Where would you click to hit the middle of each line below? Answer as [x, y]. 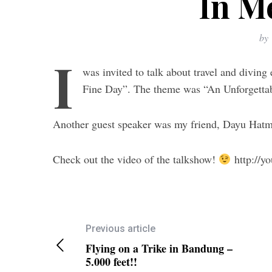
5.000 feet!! [111, 262]
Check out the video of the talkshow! [136, 159]
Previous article [120, 229]
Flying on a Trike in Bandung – [159, 248]
